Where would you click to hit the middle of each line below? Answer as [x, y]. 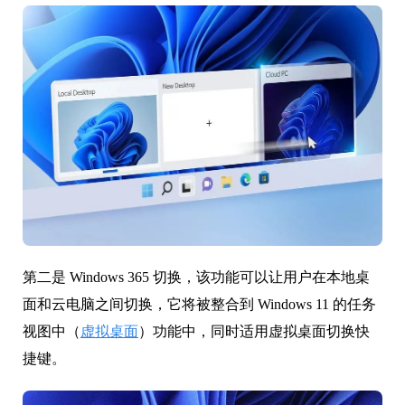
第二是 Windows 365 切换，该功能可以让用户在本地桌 [196, 277]
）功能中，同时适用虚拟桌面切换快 [254, 331]
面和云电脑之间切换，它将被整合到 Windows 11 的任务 [199, 304]
